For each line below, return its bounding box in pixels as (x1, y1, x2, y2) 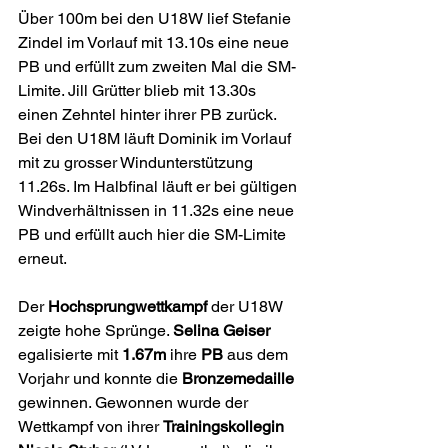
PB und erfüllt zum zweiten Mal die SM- (18, 57, 296, 76)
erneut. (18, 249, 67, 268)
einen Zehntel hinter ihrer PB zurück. (18, 105, 280, 124)
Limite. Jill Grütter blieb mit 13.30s (18, 81, 260, 100)
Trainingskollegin (163, 417, 288, 436)
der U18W (211, 297, 287, 316)
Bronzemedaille (182, 369, 298, 388)
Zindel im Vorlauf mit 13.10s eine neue (18, 33, 293, 52)
